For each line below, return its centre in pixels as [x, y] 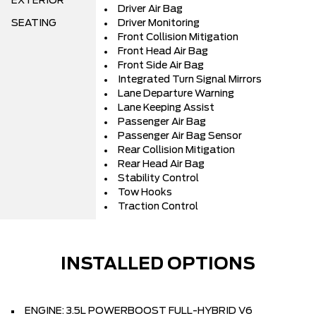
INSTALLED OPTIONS [158, 265]
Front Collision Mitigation [178, 38]
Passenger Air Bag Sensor [180, 136]
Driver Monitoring [159, 24]
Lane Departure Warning [176, 94]
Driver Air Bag [150, 10]
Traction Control [158, 207]
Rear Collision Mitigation [176, 151]
